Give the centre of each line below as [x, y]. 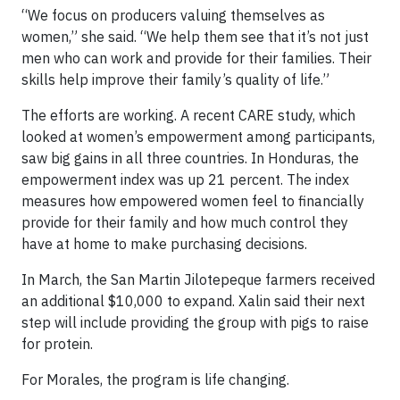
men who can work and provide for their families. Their [196, 58]
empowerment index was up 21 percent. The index [185, 180]
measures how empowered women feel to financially [193, 201]
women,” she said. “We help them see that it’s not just [195, 37]
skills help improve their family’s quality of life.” [175, 80]
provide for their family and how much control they [185, 223]
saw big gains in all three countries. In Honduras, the [190, 158]
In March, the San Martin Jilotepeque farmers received [198, 280]
